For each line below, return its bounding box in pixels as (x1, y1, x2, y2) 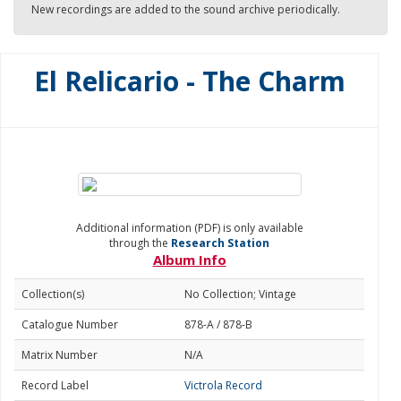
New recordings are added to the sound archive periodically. (31, 2, 340, 17)
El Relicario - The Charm (33, 63, 346, 99)
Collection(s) (21, 286, 84, 302)
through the (109, 235, 171, 251)
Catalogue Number (21, 317, 118, 332)
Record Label (21, 378, 89, 393)
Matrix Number (21, 347, 98, 363)
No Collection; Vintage (184, 286, 296, 302)
